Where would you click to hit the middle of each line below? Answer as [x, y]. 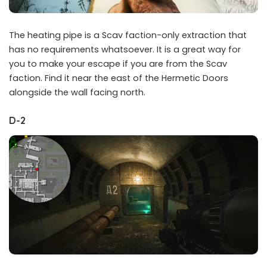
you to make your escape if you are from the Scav [118, 63]
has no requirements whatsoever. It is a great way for [125, 49]
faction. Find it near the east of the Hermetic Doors [119, 78]
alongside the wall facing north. [77, 92]
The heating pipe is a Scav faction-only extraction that [128, 35]
